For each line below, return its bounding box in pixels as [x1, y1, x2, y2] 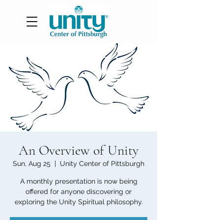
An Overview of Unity [19, 142, 138, 159]
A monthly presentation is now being [20, 177, 137, 185]
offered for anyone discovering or [26, 188, 132, 195]
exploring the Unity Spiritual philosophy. [14, 198, 143, 206]
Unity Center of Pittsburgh [60, 160, 144, 167]
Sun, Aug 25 [13, 160, 51, 167]
